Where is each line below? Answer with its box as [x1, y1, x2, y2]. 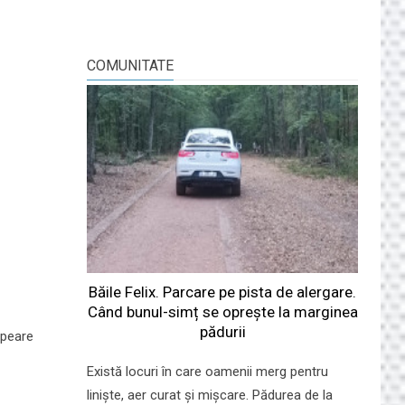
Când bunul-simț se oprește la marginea [87, 302, 358, 321]
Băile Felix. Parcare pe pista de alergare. [89, 282, 356, 301]
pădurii [199, 322, 246, 341]
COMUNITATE [87, 56, 174, 74]
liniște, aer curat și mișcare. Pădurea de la [87, 386, 333, 403]
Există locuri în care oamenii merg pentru [87, 363, 328, 380]
